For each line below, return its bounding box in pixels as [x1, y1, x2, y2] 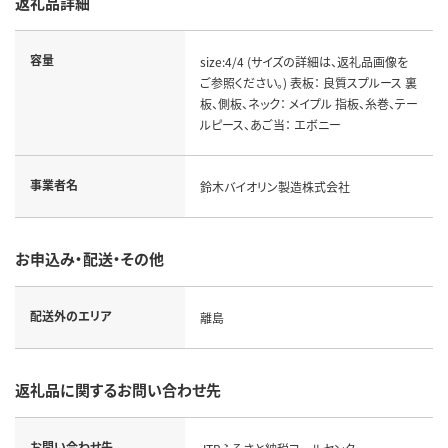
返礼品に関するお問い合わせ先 [15, 378, 221, 400]
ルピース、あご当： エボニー [199, 115, 341, 133]
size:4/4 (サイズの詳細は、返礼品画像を [199, 52, 408, 70]
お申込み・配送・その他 [15, 247, 164, 269]
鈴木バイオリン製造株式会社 [199, 177, 350, 195]
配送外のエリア [30, 306, 111, 324]
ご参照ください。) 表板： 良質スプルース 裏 [199, 73, 417, 91]
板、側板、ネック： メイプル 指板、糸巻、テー [199, 94, 418, 112]
